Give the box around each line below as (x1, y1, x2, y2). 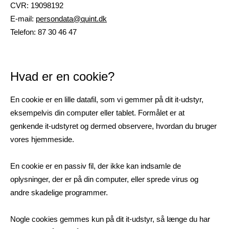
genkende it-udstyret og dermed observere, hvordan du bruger (10, 122, 217, 130)
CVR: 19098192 (10, 1, 63, 10)
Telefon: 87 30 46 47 (10, 28, 77, 36)
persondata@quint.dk (36, 14, 107, 23)
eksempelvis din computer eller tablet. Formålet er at (10, 108, 185, 117)
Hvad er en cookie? (10, 70, 114, 83)
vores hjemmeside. (10, 135, 74, 144)
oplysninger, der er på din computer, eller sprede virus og (10, 175, 198, 184)
